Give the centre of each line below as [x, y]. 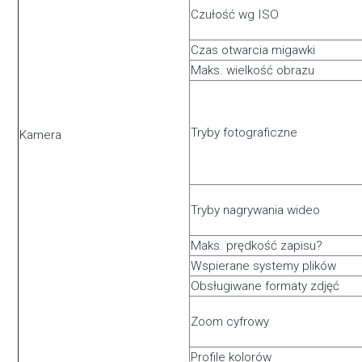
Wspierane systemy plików [264, 266]
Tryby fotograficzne [244, 133]
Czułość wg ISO [235, 15]
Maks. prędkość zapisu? [257, 246]
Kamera [41, 135]
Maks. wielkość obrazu [253, 71]
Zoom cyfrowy [230, 322]
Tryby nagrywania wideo [256, 210]
